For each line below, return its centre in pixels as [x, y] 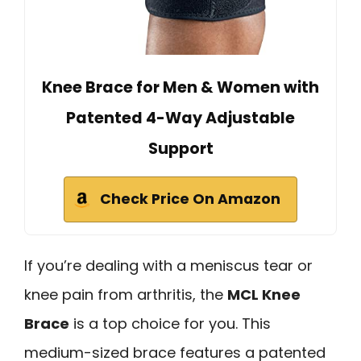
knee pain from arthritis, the [126, 294]
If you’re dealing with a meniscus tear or [168, 265]
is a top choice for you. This [170, 323]
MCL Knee [264, 294]
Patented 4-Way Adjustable [180, 118]
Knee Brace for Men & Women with [180, 87]
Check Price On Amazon [190, 199]
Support [180, 148]
